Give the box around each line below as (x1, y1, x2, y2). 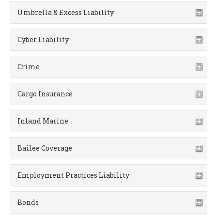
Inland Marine (17, 116, 68, 125)
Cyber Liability (17, 35, 69, 44)
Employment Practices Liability (17, 170, 129, 180)
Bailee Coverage (17, 143, 72, 153)
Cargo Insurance (17, 89, 73, 98)
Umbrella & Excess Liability (17, 8, 114, 17)
